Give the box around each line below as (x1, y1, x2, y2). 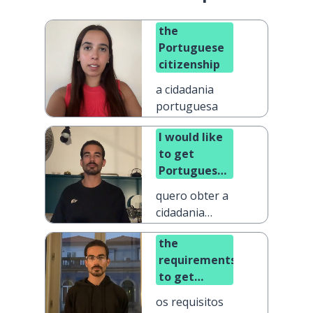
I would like (159, 129, 223, 145)
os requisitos (156, 294, 224, 310)
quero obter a (156, 188, 228, 203)
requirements (159, 252, 236, 268)
